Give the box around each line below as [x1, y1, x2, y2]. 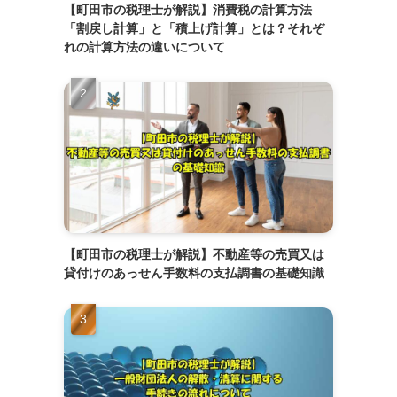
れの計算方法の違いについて [64, 39, 225, 54]
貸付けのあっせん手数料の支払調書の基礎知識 [64, 265, 324, 280]
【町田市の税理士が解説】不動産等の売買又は [64, 246, 324, 261]
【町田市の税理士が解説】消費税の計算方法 [64, 2, 312, 17]
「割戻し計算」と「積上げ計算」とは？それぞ [64, 20, 324, 35]
